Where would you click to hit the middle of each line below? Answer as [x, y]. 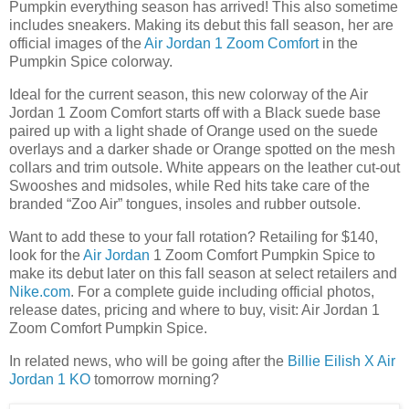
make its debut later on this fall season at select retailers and [203, 273]
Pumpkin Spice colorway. [91, 62]
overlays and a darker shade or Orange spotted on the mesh [202, 150]
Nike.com [40, 291]
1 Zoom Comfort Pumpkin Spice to [262, 255]
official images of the [77, 44]
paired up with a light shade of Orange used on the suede [194, 131]
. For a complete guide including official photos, [222, 291]
